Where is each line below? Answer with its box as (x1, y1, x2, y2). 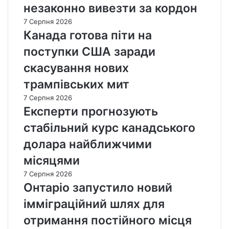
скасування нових (24, 60, 129, 75)
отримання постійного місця (24, 213, 192, 227)
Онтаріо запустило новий (24, 180, 172, 195)
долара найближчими (24, 136, 152, 151)
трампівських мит (24, 77, 129, 91)
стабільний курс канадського (24, 120, 195, 135)
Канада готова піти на (24, 28, 152, 42)
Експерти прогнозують (24, 104, 158, 119)
